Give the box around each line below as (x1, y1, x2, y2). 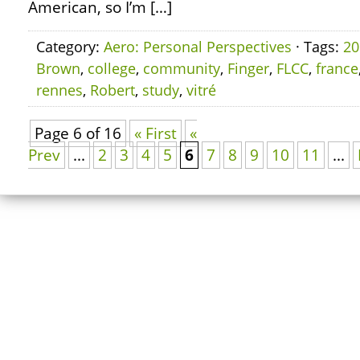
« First (134, 123, 177, 144)
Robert (90, 80, 135, 100)
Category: (36, 37, 104, 56)
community (143, 59, 220, 78)
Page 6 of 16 (35, 123, 121, 144)
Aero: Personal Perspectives (104, 37, 292, 56)
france (316, 59, 358, 78)
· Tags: (292, 37, 343, 56)
